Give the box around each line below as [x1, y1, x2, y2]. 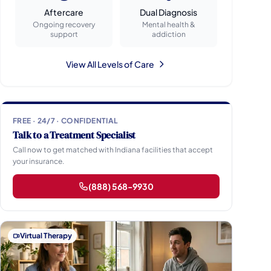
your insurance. [13, 157, 64, 166]
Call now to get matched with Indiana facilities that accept [13, 145, 213, 154]
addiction [151, 30, 186, 39]
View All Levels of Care [66, 59, 154, 70]
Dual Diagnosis [140, 7, 197, 18]
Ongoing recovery [33, 20, 95, 29]
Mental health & [142, 20, 195, 29]
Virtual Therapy [20, 231, 72, 240]
